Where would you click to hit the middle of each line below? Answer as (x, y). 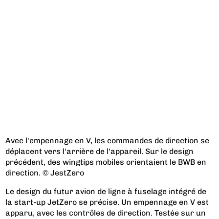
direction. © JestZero (45, 173)
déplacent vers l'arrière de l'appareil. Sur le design (100, 151)
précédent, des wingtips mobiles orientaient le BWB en (106, 162)
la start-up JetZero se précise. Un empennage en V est (107, 202)
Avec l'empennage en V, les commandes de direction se (108, 140)
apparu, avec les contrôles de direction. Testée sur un (106, 213)
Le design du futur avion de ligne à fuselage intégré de (106, 191)
